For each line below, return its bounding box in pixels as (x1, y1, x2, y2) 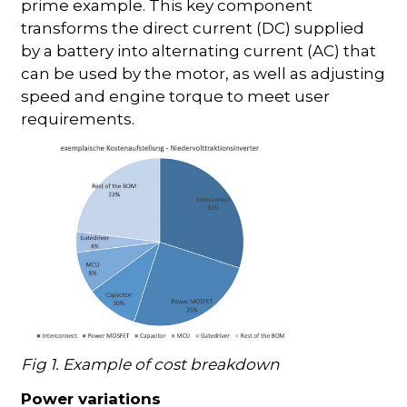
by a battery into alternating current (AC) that (21, 42, 377, 61)
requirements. (21, 110, 135, 129)
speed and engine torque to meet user (21, 87, 331, 106)
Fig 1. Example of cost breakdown (21, 354, 280, 373)
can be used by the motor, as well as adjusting (21, 65, 386, 84)
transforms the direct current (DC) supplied (21, 19, 365, 38)
